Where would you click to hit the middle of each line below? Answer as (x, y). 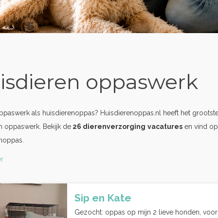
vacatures (165, 127)
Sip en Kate (103, 198)
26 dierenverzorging (108, 127)
